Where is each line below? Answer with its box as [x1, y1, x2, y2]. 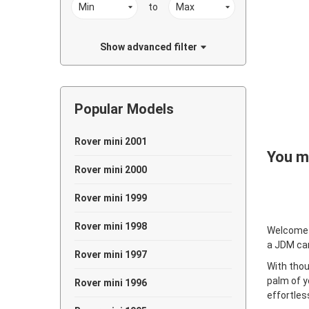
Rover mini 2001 [74, 136, 147, 147]
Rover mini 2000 [74, 164, 147, 175]
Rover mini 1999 [74, 192, 147, 203]
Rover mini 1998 [74, 221, 147, 232]
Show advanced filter [99, 41, 197, 52]
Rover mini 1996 [74, 277, 147, 288]
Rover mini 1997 [74, 249, 147, 260]
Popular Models [74, 101, 174, 117]
